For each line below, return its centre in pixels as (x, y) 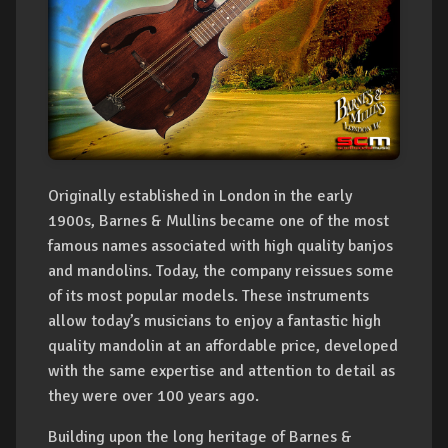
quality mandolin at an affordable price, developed (223, 346)
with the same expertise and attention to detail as (221, 371)
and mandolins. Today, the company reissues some (221, 271)
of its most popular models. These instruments (208, 296)
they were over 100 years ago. (153, 396)
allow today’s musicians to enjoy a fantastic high (214, 321)
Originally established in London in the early (200, 196)
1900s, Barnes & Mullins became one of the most (218, 221)
